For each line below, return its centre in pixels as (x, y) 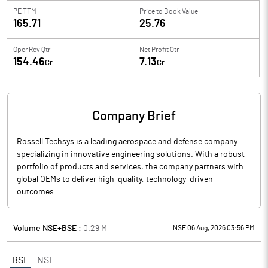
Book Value (181, 11)
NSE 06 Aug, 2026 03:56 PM (214, 228)
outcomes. (36, 192)
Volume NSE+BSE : (48, 229)
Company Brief (134, 116)
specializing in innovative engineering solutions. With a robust (131, 154)
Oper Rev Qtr (32, 50)
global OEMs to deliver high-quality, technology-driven (115, 179)
